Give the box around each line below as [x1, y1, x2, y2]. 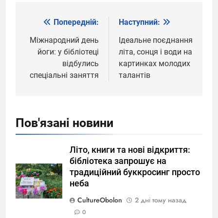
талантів [119, 70, 150, 80]
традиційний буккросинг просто [70, 167, 200, 177]
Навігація [25, 18, 77, 32]
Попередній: [54, 17, 99, 27]
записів [25, 35, 67, 49]
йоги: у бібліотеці [37, 47, 99, 56]
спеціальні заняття [30, 70, 99, 80]
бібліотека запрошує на [70, 156, 166, 166]
